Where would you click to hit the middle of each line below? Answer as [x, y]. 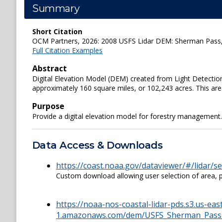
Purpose [48, 106]
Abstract [50, 68]
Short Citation [57, 31]
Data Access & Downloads [98, 145]
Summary [56, 8]
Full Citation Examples [67, 50]
